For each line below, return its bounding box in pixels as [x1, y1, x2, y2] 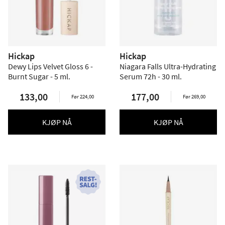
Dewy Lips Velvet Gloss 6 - [8, 61, 93, 71]
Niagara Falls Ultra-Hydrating [120, 61, 216, 71]
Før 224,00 [71, 93, 94, 100]
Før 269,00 [183, 93, 205, 100]
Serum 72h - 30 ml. [120, 71, 182, 81]
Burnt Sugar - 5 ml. [8, 71, 70, 81]
